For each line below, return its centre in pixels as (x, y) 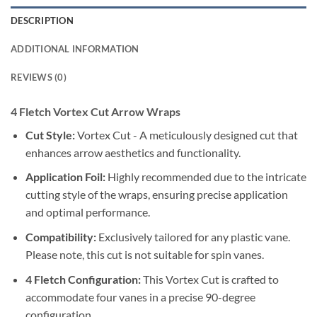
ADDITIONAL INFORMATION (75, 48)
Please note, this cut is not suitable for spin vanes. (144, 254)
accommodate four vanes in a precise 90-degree (140, 296)
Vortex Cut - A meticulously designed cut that (186, 134)
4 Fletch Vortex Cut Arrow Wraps (96, 111)
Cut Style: (50, 134)
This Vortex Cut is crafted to (209, 279)
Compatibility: (60, 236)
